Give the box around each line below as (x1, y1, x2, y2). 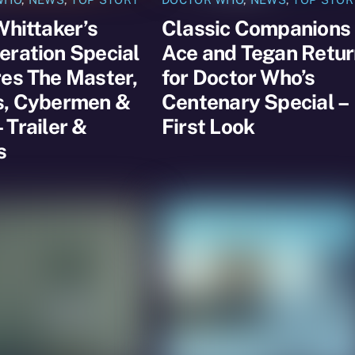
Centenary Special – (162, 89, 348, 114)
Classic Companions (162, 15, 350, 40)
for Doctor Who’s (162, 64, 315, 90)
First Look (162, 113, 255, 139)
